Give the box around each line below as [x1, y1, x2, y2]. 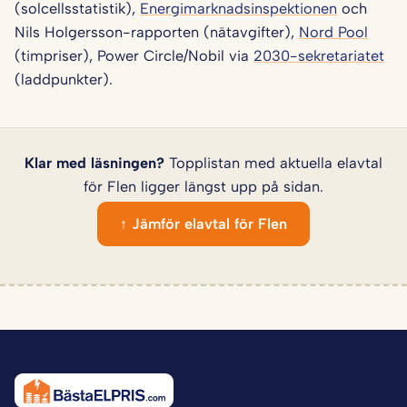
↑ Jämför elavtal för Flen [120, 214, 287, 233]
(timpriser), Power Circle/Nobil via [15, 45, 253, 65]
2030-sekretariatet [253, 45, 384, 65]
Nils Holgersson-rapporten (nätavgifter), [15, 22, 299, 41]
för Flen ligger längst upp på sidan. [84, 177, 323, 196]
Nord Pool [299, 22, 368, 41]
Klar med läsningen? [25, 154, 164, 173]
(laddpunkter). [15, 69, 113, 88]
